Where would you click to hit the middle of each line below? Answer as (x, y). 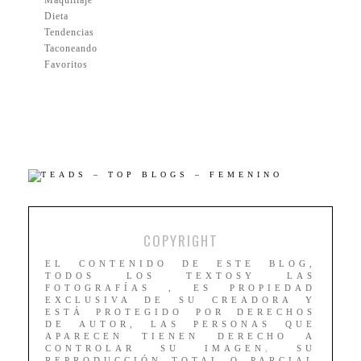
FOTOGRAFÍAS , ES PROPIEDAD (180, 288)
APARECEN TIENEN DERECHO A (180, 336)
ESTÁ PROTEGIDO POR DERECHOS (180, 312)
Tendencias (69, 33)
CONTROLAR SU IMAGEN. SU (180, 349)
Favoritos (66, 65)
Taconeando (71, 49)
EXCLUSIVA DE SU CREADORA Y (180, 300)
